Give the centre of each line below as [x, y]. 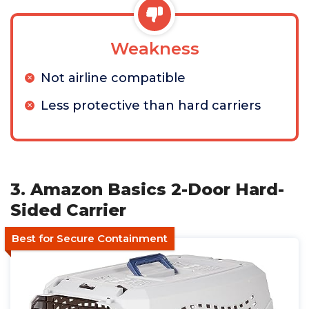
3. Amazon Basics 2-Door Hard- [147, 189]
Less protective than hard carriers [151, 106]
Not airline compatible [113, 78]
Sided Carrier [68, 210]
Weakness [154, 49]
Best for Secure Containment [90, 238]
